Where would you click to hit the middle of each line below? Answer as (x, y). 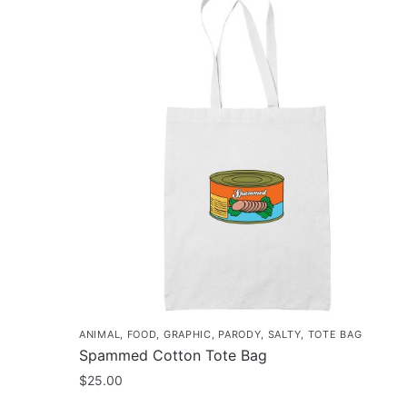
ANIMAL (100, 335)
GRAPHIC (187, 335)
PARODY (240, 335)
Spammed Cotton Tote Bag (173, 356)
